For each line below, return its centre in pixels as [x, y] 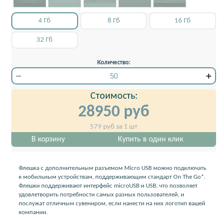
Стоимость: [114, 96]
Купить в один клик [151, 139]
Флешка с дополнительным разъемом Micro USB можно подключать [112, 168]
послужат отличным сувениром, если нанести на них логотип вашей [112, 203]
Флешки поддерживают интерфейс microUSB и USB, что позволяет [108, 186]
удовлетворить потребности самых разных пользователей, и [101, 194]
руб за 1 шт [120, 127]
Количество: [114, 62]
